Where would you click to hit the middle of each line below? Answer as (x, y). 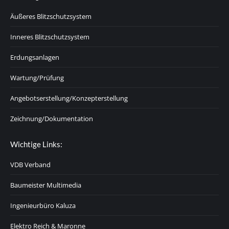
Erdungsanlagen (35, 57)
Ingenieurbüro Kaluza (43, 205)
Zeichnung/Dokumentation (52, 119)
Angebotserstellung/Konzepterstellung (69, 98)
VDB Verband (30, 165)
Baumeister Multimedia (46, 185)
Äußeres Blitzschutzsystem (51, 16)
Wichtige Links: (36, 144)
